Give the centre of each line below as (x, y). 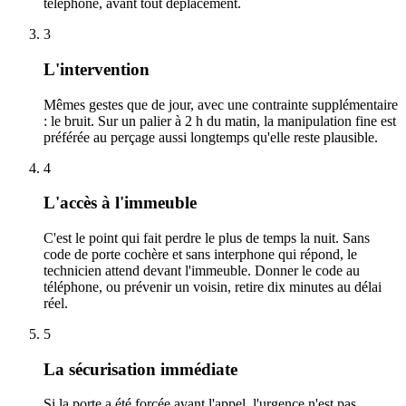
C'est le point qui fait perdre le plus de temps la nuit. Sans (207, 237)
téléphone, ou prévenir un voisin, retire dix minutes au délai (213, 286)
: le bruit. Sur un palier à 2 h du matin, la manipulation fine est (220, 121)
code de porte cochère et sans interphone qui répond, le (200, 254)
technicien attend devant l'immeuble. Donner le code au (202, 270)
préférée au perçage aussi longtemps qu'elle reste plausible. (211, 137)
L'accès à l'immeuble (120, 203)
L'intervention (97, 69)
